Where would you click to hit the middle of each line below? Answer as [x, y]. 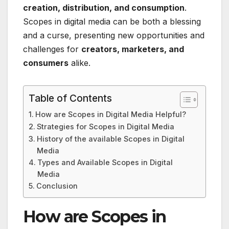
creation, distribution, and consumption [104, 7]
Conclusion [57, 186]
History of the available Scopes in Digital [110, 139]
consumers [46, 63]
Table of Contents [70, 98]
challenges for [52, 49]
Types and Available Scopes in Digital [105, 162]
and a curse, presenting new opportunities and [114, 35]
